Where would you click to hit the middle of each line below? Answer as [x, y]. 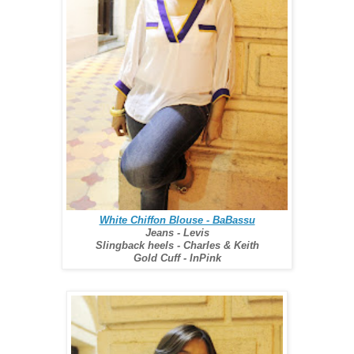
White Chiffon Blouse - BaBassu [177, 220]
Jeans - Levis [177, 232]
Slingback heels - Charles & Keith [177, 245]
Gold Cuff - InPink [177, 258]
